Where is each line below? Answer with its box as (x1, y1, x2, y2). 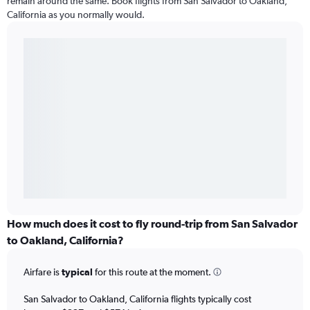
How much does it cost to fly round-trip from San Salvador (7, 217, 298, 230)
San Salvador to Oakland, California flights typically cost (24, 293, 251, 304)
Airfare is (24, 266, 62, 278)
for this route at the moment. (93, 266, 211, 278)
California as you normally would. (7, 9, 145, 21)
